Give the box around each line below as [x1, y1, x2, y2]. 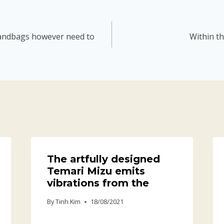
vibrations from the [46, 177, 149, 189]
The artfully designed [46, 153, 160, 165]
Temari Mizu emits [46, 165, 145, 177]
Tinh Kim [55, 197, 80, 206]
